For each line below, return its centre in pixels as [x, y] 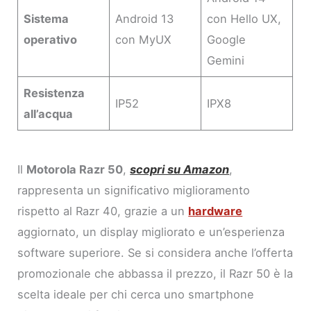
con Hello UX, [244, 18]
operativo [51, 39]
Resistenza [54, 93]
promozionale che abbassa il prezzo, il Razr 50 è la [155, 273]
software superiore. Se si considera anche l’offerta [155, 252]
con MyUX [144, 39]
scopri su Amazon [180, 169]
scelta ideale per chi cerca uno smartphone [136, 294]
